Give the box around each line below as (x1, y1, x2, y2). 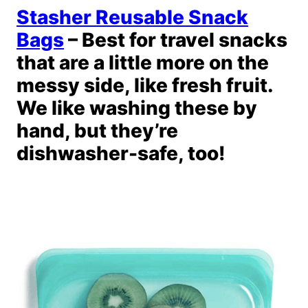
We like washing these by (16, 96, 257, 120)
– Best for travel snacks (64, 28, 287, 52)
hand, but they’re (16, 119, 178, 143)
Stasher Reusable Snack (16, 5, 248, 30)
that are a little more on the (16, 51, 269, 75)
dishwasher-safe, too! (16, 142, 225, 166)
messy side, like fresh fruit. (16, 74, 273, 98)
